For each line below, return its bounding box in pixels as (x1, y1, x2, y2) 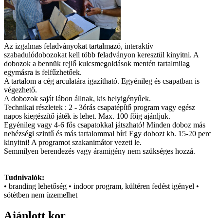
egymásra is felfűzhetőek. (4, 68, 82, 76)
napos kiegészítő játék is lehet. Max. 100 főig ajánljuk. (4, 111, 170, 120)
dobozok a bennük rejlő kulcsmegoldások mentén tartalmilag (4, 59, 190, 68)
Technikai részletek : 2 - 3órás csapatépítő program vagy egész (4, 103, 195, 111)
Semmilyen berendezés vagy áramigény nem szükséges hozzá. (4, 146, 195, 155)
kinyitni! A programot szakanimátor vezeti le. (4, 138, 142, 146)
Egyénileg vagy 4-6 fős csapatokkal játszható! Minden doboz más (4, 120, 205, 129)
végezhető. (4, 85, 37, 94)
